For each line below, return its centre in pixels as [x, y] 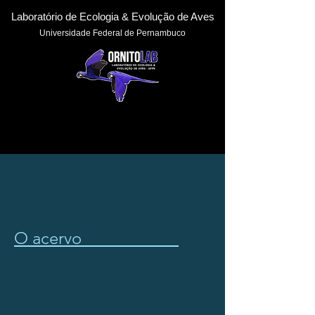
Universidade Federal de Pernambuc [110, 33]
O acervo [96, 238]
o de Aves [191, 17]
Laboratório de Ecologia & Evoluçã [90, 17]
